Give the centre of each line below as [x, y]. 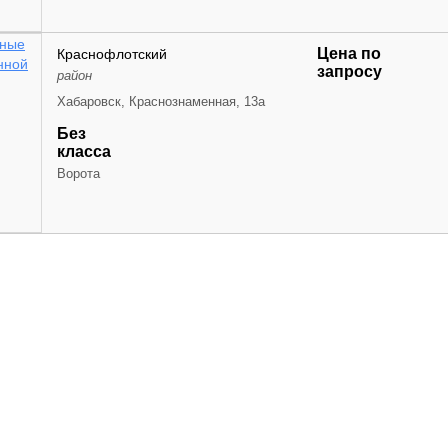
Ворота [78, 173]
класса [84, 151]
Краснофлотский [112, 54]
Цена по [349, 53]
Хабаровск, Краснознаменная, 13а [161, 101]
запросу [349, 71]
